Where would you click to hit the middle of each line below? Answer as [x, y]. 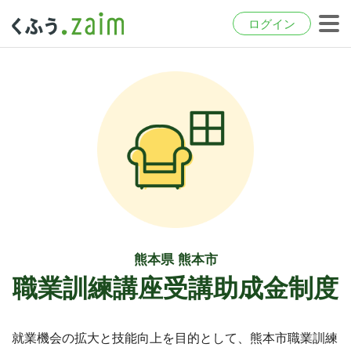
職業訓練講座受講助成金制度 [175, 288]
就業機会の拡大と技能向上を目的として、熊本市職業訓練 [175, 338]
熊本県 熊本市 [175, 260]
